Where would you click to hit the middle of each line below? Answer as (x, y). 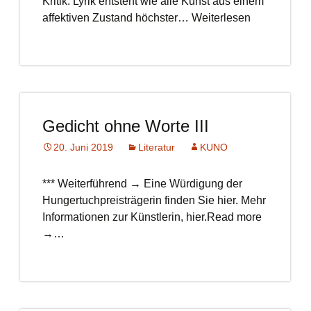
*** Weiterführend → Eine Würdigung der (142, 184)
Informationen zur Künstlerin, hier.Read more (152, 217)
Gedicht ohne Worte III (125, 126)
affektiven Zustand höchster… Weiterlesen (146, 18)
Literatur (156, 147)
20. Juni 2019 (83, 147)
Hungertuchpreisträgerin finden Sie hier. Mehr (154, 200)
